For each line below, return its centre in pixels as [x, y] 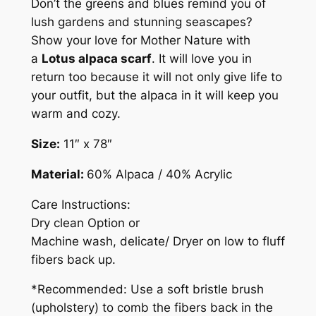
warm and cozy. [75, 114]
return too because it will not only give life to [156, 77]
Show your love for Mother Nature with [140, 41]
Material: [59, 174]
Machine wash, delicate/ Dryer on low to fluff [158, 241]
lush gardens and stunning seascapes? [141, 22]
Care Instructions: [80, 204]
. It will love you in [201, 59]
